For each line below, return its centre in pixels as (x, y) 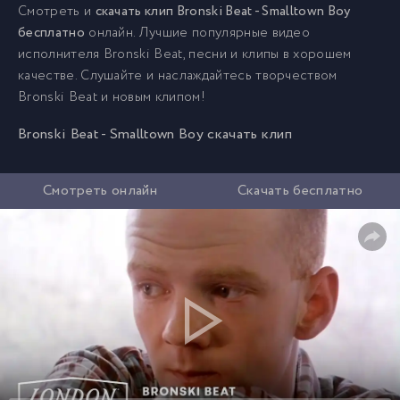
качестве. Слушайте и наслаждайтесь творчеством (178, 76)
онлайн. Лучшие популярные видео (197, 33)
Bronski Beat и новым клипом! (112, 97)
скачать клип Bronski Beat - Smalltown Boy (223, 12)
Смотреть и (57, 12)
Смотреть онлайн (100, 191)
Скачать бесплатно (300, 191)
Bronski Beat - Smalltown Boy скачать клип (155, 134)
